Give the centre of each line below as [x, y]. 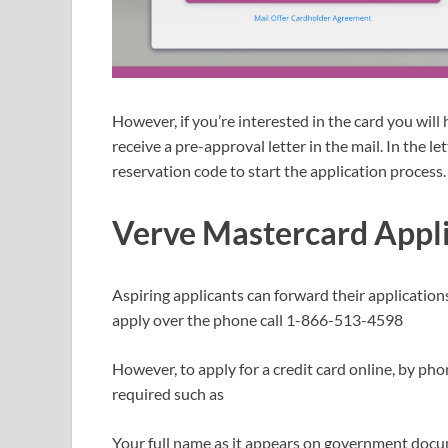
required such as [168, 393]
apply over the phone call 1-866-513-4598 [257, 319]
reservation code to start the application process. [279, 171]
